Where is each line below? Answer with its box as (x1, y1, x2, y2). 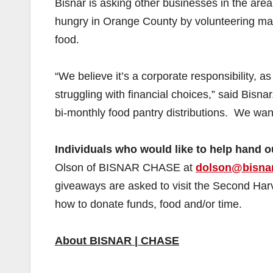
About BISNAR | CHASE (55, 235, 179, 247)
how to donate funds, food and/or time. (55, 198, 242, 210)
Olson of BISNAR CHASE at (55, 161, 196, 174)
